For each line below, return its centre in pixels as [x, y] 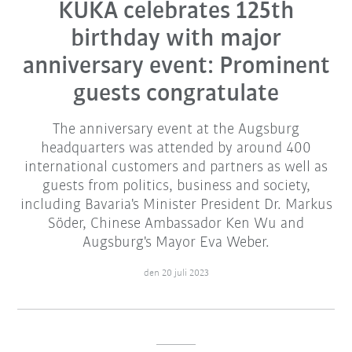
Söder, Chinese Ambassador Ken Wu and [176, 224]
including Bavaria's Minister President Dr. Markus [176, 205]
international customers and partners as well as [176, 167]
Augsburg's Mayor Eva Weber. [176, 242]
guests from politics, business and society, [176, 186]
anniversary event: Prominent [176, 66]
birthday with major [176, 39]
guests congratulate [176, 94]
